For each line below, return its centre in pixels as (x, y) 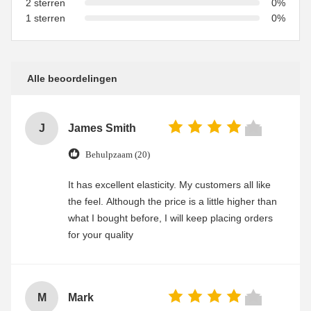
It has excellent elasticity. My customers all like (169, 184)
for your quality (101, 234)
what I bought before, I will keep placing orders (170, 218)
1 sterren (45, 18)
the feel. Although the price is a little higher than (173, 201)
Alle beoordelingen (72, 78)
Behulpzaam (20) (118, 155)
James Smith (102, 128)
